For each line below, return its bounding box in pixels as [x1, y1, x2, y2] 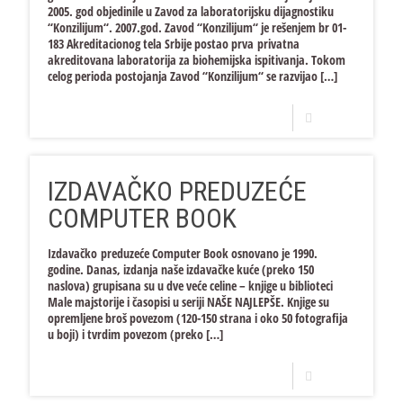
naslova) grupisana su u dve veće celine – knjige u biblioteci [48, 277, 333, 294]
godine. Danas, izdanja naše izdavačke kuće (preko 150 [48, 261, 314, 278]
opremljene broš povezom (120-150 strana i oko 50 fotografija [48, 309, 348, 327]
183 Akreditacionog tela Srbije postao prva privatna [48, 35, 300, 52]
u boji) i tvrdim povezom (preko [48, 326, 203, 343]
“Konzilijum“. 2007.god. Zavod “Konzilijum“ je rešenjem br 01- [48, 19, 346, 36]
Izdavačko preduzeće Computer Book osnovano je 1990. [48, 245, 318, 262]
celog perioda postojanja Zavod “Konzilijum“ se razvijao [48, 67, 318, 85]
